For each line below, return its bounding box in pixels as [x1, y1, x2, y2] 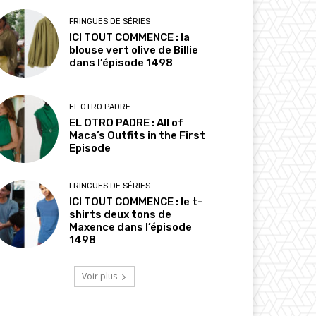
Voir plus [82, 270, 117, 283]
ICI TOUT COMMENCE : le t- [69, 195, 203, 209]
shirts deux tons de [69, 208, 172, 221]
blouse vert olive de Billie [69, 43, 199, 56]
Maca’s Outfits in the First [69, 128, 206, 142]
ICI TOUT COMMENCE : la [69, 30, 190, 44]
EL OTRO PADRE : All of [69, 116, 184, 129]
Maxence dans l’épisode [69, 221, 193, 234]
